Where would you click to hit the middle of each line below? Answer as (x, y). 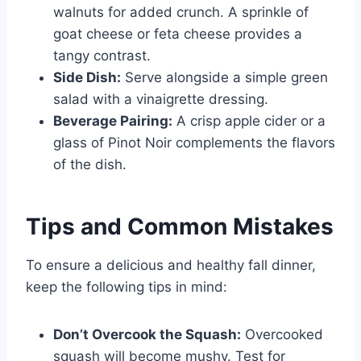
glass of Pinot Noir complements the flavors (194, 143)
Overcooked (282, 335)
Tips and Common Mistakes (180, 227)
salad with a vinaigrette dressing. (161, 100)
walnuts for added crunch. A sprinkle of (181, 12)
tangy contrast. (102, 56)
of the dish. (90, 165)
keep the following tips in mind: (127, 287)
